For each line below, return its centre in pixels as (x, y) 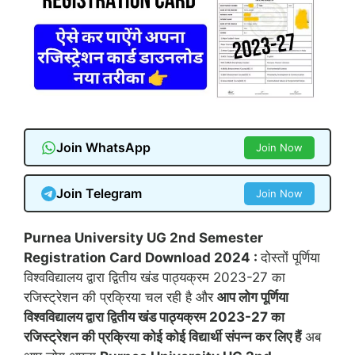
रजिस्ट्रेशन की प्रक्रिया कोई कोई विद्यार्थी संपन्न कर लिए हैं (162, 337)
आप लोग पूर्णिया (253, 298)
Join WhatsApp (103, 148)
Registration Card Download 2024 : (142, 258)
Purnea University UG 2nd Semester (143, 238)
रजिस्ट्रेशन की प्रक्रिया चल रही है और (120, 298)
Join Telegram (99, 194)
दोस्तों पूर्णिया (290, 258)
